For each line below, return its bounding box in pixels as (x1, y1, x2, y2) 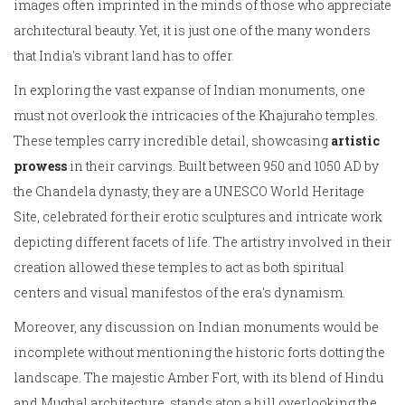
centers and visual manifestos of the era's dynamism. (14, 284, 345, 302)
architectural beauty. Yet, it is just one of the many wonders (14, 22, 371, 40)
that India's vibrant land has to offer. (14, 47, 234, 65)
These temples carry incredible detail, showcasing (14, 132, 331, 150)
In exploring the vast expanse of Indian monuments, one (14, 81, 365, 99)
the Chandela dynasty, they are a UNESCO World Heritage (14, 183, 364, 201)
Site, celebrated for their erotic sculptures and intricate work (14, 208, 382, 226)
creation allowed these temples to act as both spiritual (14, 259, 344, 277)
